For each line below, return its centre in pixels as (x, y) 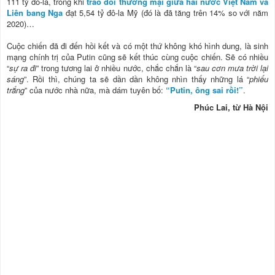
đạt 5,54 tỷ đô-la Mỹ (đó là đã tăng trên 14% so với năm (165, 12)
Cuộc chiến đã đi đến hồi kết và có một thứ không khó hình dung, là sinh (137, 45)
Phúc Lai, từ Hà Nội (231, 107)
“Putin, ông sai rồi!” (204, 90)
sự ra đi (23, 68)
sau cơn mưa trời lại (232, 68)
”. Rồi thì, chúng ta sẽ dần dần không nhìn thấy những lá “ (137, 79)
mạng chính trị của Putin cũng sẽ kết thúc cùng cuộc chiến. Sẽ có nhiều (137, 56)
